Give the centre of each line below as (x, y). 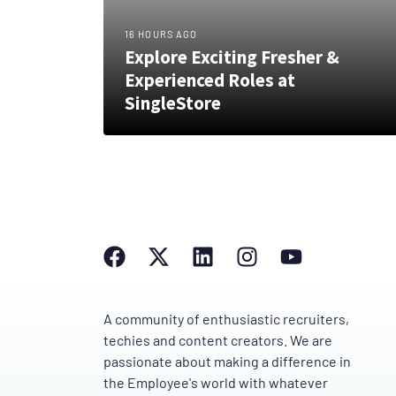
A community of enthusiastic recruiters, (226, 318)
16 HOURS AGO (161, 34)
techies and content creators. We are (218, 339)
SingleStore (173, 103)
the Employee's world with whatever (216, 382)
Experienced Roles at (210, 80)
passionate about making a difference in (227, 361)
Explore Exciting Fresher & (232, 57)
